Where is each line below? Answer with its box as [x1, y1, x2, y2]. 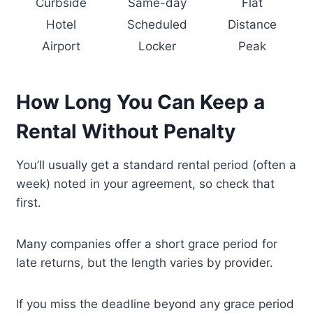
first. [16, 196, 42, 210]
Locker [138, 39, 176, 54]
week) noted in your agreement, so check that [16, 177, 275, 191]
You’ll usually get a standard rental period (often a [16, 158, 297, 173]
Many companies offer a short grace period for [16, 237, 278, 252]
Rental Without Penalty [16, 119, 236, 144]
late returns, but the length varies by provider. [16, 256, 274, 270]
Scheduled [126, 17, 187, 32]
